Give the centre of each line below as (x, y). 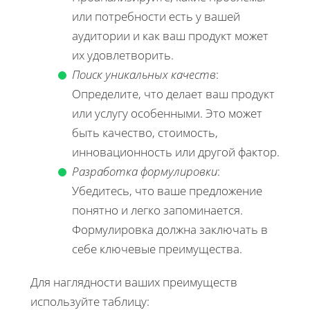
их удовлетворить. (123, 55)
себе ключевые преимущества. (157, 248)
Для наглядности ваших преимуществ (134, 282)
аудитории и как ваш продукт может (170, 35)
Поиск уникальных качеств (144, 74)
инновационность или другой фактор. (176, 152)
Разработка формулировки (145, 171)
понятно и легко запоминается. (157, 210)
